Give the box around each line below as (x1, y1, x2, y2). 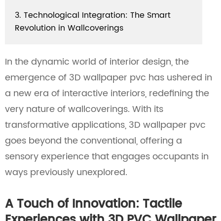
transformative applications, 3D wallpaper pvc (5, 118, 206, 132)
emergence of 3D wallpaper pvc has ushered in (5, 71, 212, 85)
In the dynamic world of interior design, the (5, 55, 189, 69)
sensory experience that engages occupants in (5, 149, 209, 164)
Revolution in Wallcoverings (15, 22, 123, 35)
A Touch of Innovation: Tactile (5, 194, 182, 214)
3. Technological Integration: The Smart (15, 9, 171, 22)
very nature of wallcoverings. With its (5, 102, 163, 116)
